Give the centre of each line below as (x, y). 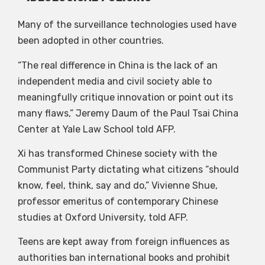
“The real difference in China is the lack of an (118, 65)
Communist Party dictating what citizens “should (128, 169)
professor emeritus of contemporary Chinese (118, 201)
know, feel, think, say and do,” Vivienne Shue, (118, 185)
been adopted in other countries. (91, 41)
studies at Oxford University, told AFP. (103, 217)
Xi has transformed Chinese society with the (117, 153)
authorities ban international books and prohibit (124, 258)
